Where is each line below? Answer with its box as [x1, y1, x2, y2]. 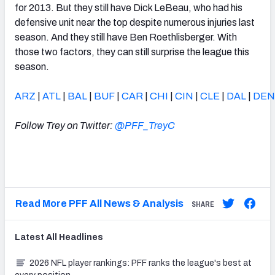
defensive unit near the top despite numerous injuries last [15, 17, 255, 28]
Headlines [57, 232, 103, 242]
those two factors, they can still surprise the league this [15, 46, 249, 57]
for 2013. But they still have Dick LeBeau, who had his [15, 2, 242, 13]
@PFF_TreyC [115, 120, 175, 131]
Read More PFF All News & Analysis [15, 198, 184, 209]
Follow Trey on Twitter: [15, 120, 115, 131]
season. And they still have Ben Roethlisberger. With [15, 31, 237, 42]
